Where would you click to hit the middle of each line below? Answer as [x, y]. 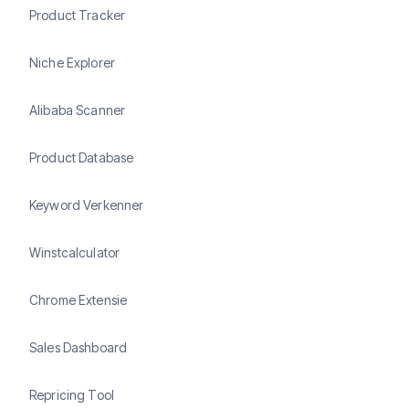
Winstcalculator [75, 252]
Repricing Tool [72, 394]
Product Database [82, 157]
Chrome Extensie [79, 299]
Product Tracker [78, 15]
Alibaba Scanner [78, 110]
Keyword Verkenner [87, 204]
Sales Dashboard [79, 347]
